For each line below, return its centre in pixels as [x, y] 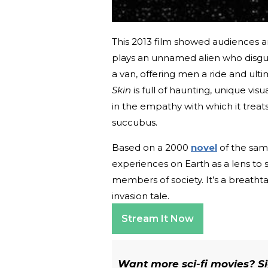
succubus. [135, 123]
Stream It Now [158, 219]
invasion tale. [141, 196]
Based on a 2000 [151, 148]
